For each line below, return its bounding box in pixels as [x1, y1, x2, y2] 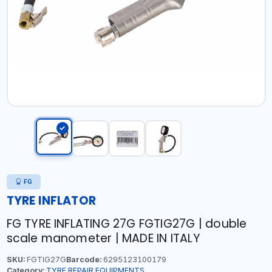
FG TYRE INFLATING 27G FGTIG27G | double [6, 216, 247, 232]
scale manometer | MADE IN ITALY [6, 230, 200, 246]
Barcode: [66, 255, 101, 264]
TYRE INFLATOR [6, 192, 97, 209]
